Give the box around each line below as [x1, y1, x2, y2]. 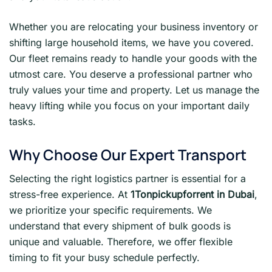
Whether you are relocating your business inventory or [9, 20, 258, 33]
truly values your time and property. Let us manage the [9, 83, 259, 96]
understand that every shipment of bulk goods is [9, 220, 231, 233]
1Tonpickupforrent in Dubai [131, 188, 254, 201]
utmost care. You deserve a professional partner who [9, 67, 253, 80]
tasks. [9, 115, 36, 127]
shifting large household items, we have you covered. [9, 36, 254, 49]
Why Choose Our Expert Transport [9, 144, 246, 165]
